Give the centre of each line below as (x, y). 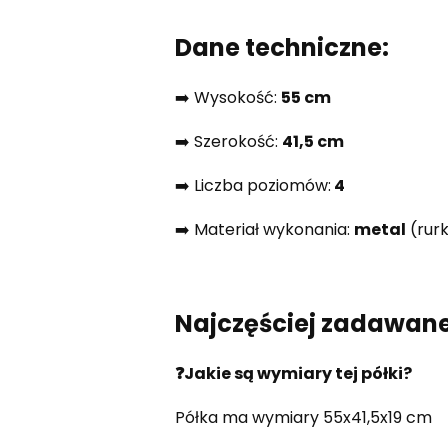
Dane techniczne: (281, 47)
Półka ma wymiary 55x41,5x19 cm (303, 417)
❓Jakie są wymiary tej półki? (293, 373)
